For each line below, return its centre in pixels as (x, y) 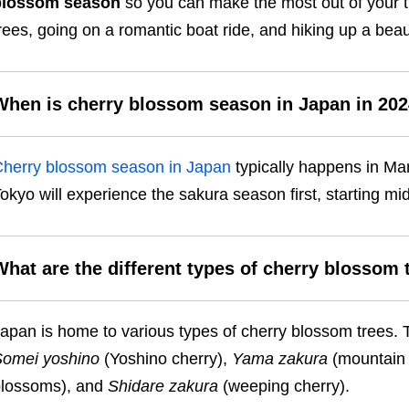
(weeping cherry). (286, 387)
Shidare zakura (163, 387)
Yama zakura (279, 359)
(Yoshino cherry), (165, 359)
